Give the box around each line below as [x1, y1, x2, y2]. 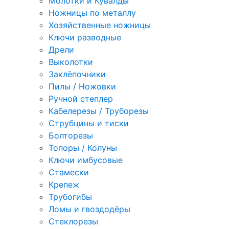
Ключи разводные [49, 32, 121, 42]
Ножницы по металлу [49, 7, 136, 18]
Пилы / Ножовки [49, 81, 116, 91]
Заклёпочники [49, 68, 106, 79]
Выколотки [49, 56, 93, 67]
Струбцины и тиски [49, 118, 129, 128]
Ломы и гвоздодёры [49, 203, 130, 214]
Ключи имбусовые [49, 154, 123, 165]
